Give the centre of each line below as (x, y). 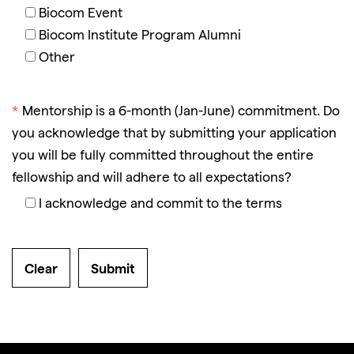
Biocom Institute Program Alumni (140, 36)
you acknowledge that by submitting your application (174, 134)
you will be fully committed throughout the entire (163, 156)
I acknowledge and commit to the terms (160, 205)
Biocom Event (81, 14)
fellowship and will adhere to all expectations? (152, 179)
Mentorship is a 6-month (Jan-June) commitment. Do (181, 112)
